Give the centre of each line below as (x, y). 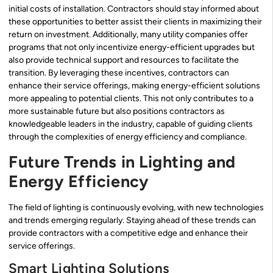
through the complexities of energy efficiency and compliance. (128, 137)
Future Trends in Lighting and (122, 161)
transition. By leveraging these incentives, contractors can (119, 73)
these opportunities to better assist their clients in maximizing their (135, 22)
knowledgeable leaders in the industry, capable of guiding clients (131, 124)
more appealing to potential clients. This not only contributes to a (131, 99)
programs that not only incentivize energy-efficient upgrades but (132, 48)
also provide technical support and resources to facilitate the (124, 60)
